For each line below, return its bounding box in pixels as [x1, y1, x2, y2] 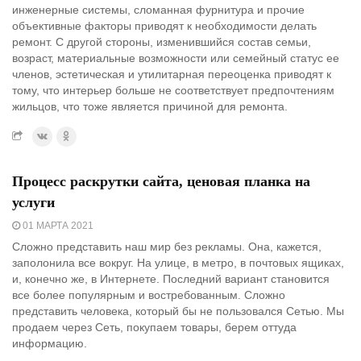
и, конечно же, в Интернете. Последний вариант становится [12, 272, 330, 285]
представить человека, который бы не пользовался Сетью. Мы [12, 304, 344, 317]
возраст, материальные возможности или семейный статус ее [12, 51, 339, 64]
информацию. [12, 336, 87, 350]
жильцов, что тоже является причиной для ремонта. [12, 99, 288, 113]
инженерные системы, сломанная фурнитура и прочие [12, 2, 305, 16]
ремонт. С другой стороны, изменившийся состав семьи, [12, 35, 311, 48]
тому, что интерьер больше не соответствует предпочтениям [12, 83, 334, 97]
